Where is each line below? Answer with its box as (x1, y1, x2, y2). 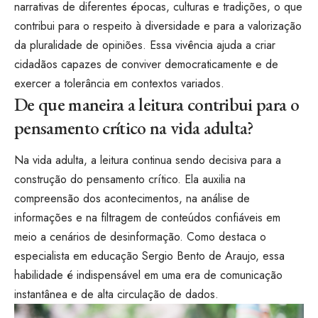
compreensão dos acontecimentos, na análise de (14, 190, 250, 207)
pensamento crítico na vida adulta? (14, 116, 254, 141)
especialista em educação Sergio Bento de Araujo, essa (14, 248, 285, 265)
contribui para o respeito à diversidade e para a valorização (14, 18, 302, 35)
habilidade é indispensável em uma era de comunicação (14, 267, 283, 284)
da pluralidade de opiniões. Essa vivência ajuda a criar (14, 37, 275, 54)
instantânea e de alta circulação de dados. (14, 286, 219, 303)
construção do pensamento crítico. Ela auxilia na (14, 171, 246, 188)
